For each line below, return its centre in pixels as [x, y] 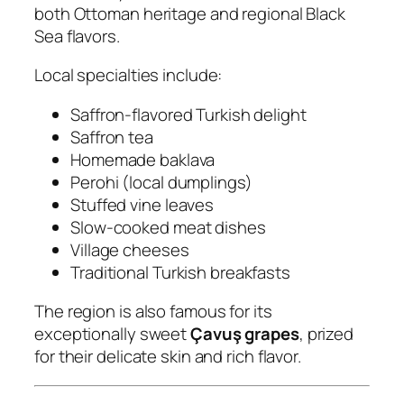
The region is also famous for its [153, 312]
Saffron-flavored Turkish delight [188, 114]
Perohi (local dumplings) [161, 182]
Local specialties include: [129, 75]
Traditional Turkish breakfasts [180, 272]
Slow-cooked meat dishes [168, 227]
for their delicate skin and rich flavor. [168, 357]
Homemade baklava [143, 159]
